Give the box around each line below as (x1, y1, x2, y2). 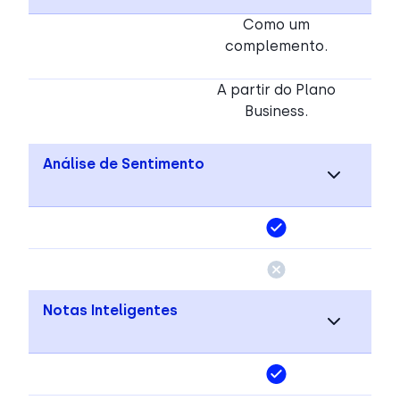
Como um (243, 15, 310, 33)
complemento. (225, 37, 328, 54)
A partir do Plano (217, 80, 336, 98)
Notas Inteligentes (43, 301, 178, 319)
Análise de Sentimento (43, 154, 204, 172)
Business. (245, 102, 308, 120)
